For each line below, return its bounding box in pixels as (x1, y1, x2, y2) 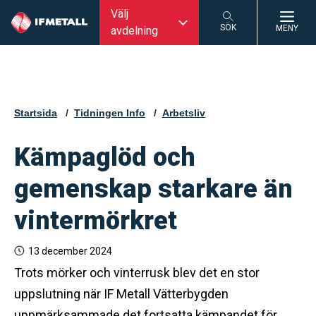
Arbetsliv (162, 107, 205, 119)
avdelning (111, 24, 159, 37)
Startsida (14, 107, 57, 119)
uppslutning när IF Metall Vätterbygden (14, 286, 229, 301)
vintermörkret (14, 206, 177, 236)
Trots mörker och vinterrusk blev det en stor (14, 265, 260, 280)
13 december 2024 (28, 245, 112, 257)
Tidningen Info (74, 107, 145, 119)
